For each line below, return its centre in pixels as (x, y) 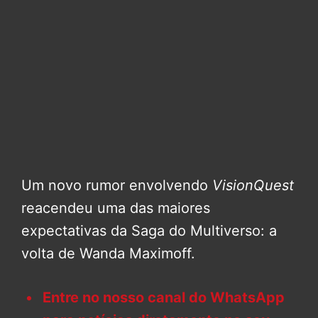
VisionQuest (253, 186)
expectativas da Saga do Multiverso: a (149, 231)
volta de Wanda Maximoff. (108, 254)
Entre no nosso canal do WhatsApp (164, 298)
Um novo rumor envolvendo (117, 186)
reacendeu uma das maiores (116, 208)
